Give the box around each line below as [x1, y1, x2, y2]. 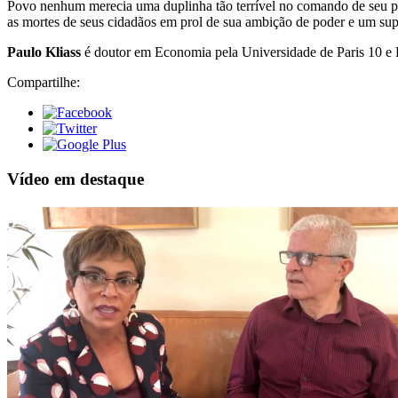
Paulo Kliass [7, 44, 81, 60]
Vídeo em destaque [7, 170, 144, 189]
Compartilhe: [7, 75, 80, 91]
